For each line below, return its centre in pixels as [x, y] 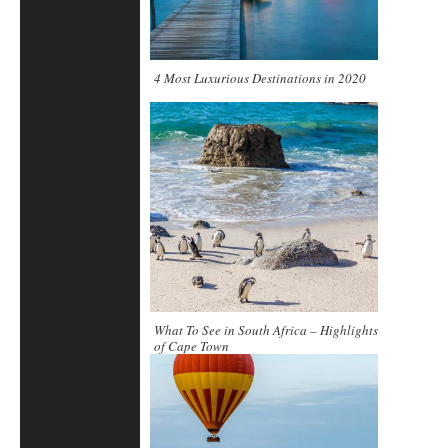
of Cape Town [191, 345]
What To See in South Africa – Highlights [266, 329]
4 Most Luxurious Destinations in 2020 [260, 78]
